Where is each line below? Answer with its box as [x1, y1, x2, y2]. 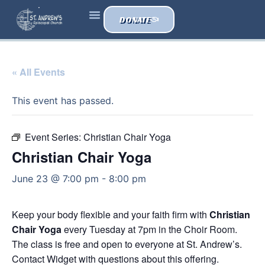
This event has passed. [12, 95, 114, 106]
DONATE [119, 14, 150, 25]
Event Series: [25, 130, 83, 144]
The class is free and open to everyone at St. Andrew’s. [12, 237, 242, 251]
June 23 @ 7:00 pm [12, 173, 99, 185]
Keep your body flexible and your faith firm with [12, 208, 209, 221]
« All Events [12, 65, 65, 79]
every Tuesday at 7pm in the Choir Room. [62, 222, 237, 236]
